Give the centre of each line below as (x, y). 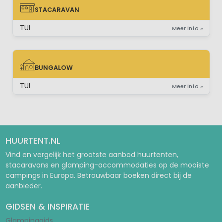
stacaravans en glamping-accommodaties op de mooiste (107, 165)
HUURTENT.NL (33, 141)
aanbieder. (24, 186)
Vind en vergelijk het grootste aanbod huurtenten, (92, 155)
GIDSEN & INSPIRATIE (47, 207)
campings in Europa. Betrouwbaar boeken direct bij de (98, 175)
